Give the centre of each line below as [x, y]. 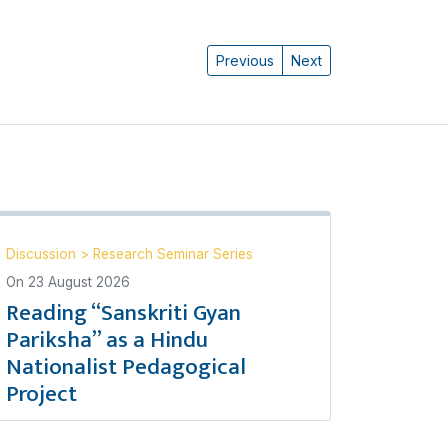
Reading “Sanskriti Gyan [123, 313]
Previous [245, 60]
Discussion [43, 254]
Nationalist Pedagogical [126, 367]
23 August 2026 [79, 282]
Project [41, 394]
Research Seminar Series [173, 254]
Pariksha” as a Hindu [107, 340]
